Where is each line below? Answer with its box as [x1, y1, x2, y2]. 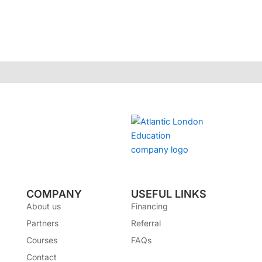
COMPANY [26, 188, 82, 201]
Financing [131, 201, 168, 212]
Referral [131, 218, 161, 229]
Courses [26, 235, 57, 246]
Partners [26, 218, 58, 229]
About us [26, 201, 61, 212]
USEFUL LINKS [131, 188, 206, 201]
